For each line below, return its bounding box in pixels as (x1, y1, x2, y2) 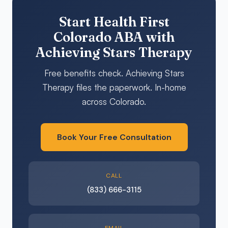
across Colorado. (82, 96, 146, 107)
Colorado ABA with (53, 29, 175, 45)
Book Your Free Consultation (56, 132, 172, 142)
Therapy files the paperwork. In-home (42, 82, 186, 93)
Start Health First (59, 14, 169, 30)
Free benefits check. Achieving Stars (44, 68, 184, 78)
